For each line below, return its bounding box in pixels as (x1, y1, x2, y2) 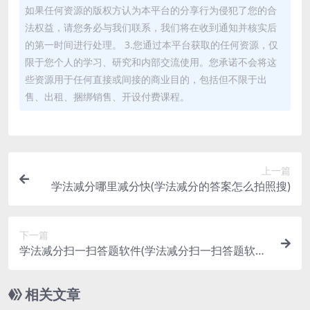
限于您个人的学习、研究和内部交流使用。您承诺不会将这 (25, 55, 277, 69)
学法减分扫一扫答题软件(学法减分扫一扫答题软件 (19, 243, 266, 258)
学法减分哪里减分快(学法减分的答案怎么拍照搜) (51, 179, 291, 194)
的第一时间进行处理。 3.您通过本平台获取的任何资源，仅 (25, 38, 278, 51)
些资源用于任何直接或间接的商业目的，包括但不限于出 (25, 73, 267, 86)
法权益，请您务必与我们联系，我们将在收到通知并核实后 (25, 21, 277, 34)
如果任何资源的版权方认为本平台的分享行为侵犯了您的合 (25, 3, 277, 17)
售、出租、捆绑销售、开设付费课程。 (25, 90, 190, 103)
